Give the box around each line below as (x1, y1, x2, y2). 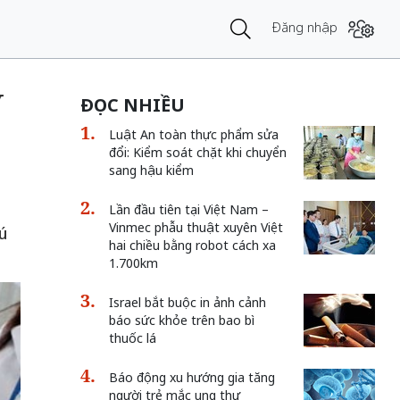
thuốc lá (108, 329, 156, 346)
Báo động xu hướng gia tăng (108, 369, 275, 386)
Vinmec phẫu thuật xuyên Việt (108, 219, 283, 236)
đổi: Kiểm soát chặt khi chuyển (108, 144, 287, 161)
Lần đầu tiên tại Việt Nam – (108, 201, 269, 218)
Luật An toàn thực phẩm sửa (108, 126, 279, 143)
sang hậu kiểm (108, 162, 194, 179)
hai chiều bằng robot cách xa (108, 237, 276, 254)
